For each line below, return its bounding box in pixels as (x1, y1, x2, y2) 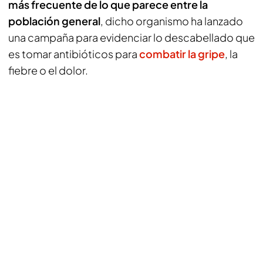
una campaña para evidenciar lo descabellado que (8, 31, 255, 44)
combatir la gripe (139, 47, 225, 60)
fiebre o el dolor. (8, 63, 88, 77)
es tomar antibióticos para (8, 47, 139, 60)
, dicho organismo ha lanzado (100, 14, 243, 28)
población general (8, 14, 100, 28)
